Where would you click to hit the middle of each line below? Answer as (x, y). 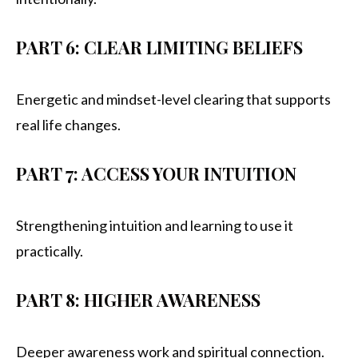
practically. (50, 251)
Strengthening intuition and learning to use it (155, 226)
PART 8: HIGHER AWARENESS (138, 300)
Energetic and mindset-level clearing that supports (173, 99)
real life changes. (68, 125)
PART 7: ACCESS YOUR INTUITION (156, 174)
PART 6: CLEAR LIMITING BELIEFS (159, 48)
